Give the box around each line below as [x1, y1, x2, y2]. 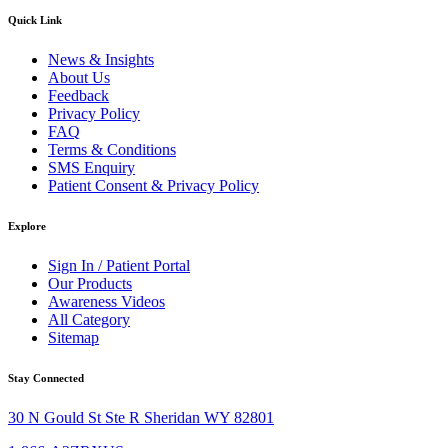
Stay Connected [8, 372, 84, 385]
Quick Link [8, 14, 62, 27]
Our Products [48, 275, 132, 293]
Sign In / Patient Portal [48, 257, 190, 275]
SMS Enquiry [48, 159, 135, 177]
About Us [48, 69, 110, 87]
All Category [48, 311, 130, 329]
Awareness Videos [48, 293, 165, 311]
